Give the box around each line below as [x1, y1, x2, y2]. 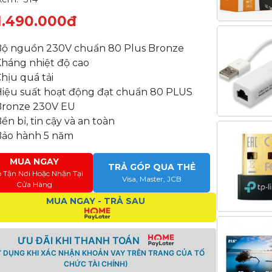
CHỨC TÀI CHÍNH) [63, 259, 128, 268]
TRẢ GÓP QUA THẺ [107, 161, 195, 172]
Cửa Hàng [16, 180, 52, 189]
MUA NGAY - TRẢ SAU [46, 195, 146, 206]
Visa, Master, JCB [121, 174, 182, 183]
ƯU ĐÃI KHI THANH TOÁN [18, 234, 140, 246]
